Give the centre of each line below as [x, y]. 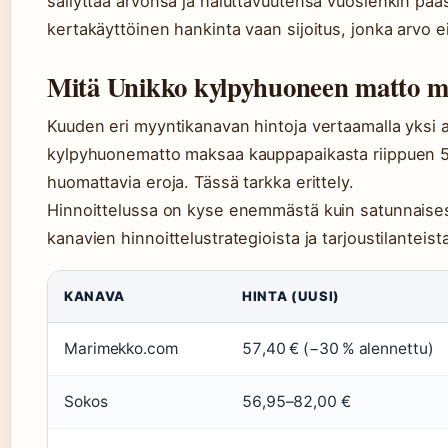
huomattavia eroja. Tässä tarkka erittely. [200, 182]
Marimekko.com [121, 349]
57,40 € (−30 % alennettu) [338, 349]
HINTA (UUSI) [291, 296]
